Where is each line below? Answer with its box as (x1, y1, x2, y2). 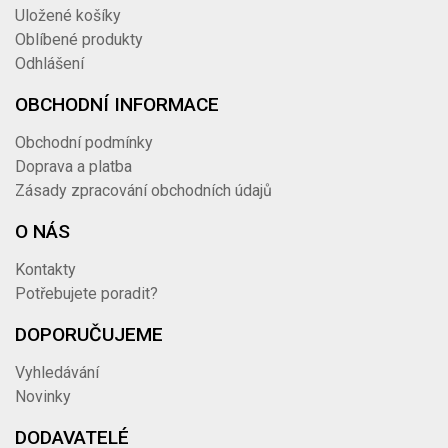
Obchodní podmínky (15, 133, 154, 153)
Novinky (15, 387, 72, 407)
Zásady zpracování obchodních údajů (15, 181, 273, 201)
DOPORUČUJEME (15, 323, 164, 347)
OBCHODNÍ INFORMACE (15, 93, 220, 117)
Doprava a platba (15, 157, 133, 177)
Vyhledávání (15, 363, 100, 383)
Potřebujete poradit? (15, 284, 159, 304)
